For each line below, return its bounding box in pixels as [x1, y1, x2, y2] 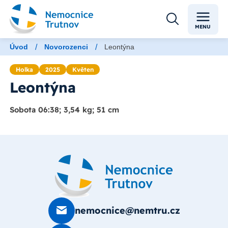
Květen [72, 66, 94, 73]
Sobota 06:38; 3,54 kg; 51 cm [10, 105, 119, 115]
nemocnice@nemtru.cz [74, 205, 180, 216]
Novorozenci [44, 43, 88, 51]
